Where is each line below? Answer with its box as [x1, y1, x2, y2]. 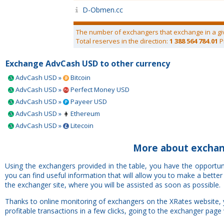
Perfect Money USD [69, 85, 129, 94]
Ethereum [69, 109, 100, 118]
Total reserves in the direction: [76, 36, 169, 45]
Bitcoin [69, 73, 90, 82]
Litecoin [69, 121, 93, 130]
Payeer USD [69, 97, 107, 106]
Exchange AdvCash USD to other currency [5, 58, 170, 69]
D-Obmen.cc [82, 5, 123, 14]
